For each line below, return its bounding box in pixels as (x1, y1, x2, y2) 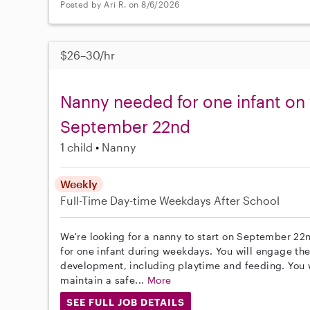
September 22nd (60, 116, 191, 137)
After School (214, 194, 280, 208)
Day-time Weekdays (110, 194, 212, 208)
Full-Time (60, 194, 111, 208)
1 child (60, 140, 93, 154)
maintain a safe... (60, 274, 147, 286)
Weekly (60, 177, 98, 191)
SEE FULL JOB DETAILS (66, 296, 185, 309)
